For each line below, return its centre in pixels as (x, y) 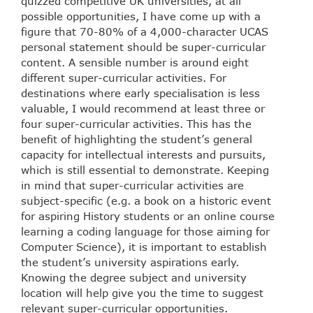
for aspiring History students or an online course (148, 216)
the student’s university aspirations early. (130, 262)
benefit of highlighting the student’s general (137, 139)
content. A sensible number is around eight (135, 63)
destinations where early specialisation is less (140, 93)
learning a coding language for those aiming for (145, 232)
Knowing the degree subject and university (134, 278)
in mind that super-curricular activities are (132, 185)
